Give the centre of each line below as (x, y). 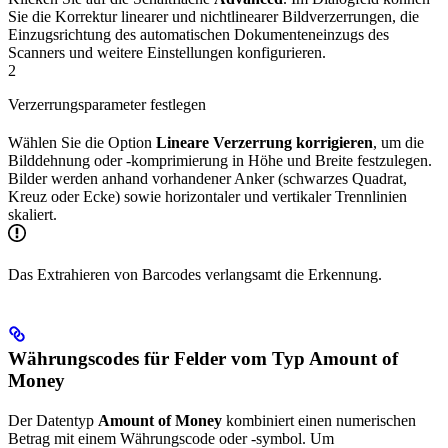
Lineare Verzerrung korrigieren (264, 143)
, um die (398, 143)
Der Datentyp (53, 420)
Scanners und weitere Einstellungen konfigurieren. (167, 53)
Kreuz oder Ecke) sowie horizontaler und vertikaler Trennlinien (207, 197)
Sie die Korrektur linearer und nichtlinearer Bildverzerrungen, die (213, 17)
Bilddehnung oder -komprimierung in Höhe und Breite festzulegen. (220, 161)
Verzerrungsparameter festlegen (107, 105)
